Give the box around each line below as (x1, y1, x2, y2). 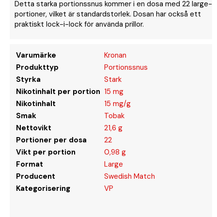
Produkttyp (16, 62, 59, 72)
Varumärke (16, 50, 56, 60)
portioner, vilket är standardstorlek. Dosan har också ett (15, 9, 201, 19)
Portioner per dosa (16, 135, 87, 145)
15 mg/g (104, 98, 131, 108)
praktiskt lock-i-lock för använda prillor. (15, 19, 144, 29)
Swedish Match (104, 171, 155, 181)
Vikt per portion (16, 147, 76, 157)
